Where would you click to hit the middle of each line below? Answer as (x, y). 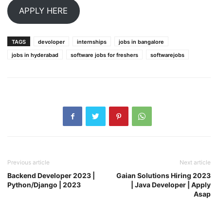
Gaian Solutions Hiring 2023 (163, 175)
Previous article (28, 162)
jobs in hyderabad (35, 55)
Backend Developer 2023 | (51, 175)
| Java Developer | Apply (171, 184)
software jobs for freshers (104, 55)
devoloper (51, 42)
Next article (195, 162)
